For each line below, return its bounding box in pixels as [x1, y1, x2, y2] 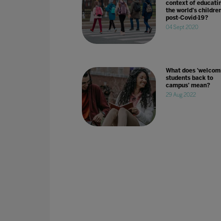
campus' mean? [165, 81, 210, 89]
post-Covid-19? [165, 14, 208, 21]
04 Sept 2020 [165, 24, 198, 31]
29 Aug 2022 [165, 91, 196, 98]
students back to [165, 74, 213, 81]
